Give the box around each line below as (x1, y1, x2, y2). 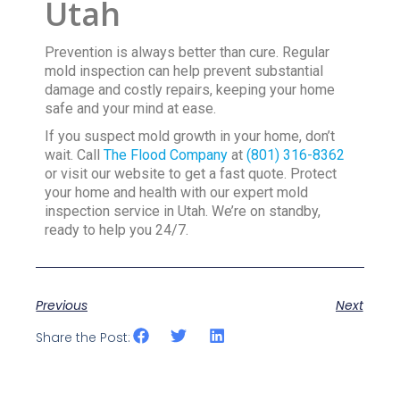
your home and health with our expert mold (45, 184, 309, 202)
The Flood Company (104, 146, 229, 164)
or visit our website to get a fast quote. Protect (45, 165, 337, 183)
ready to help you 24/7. (45, 221, 189, 239)
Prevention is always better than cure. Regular (45, 44, 330, 62)
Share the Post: (36, 329, 131, 347)
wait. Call (45, 146, 104, 164)
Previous (36, 296, 88, 315)
